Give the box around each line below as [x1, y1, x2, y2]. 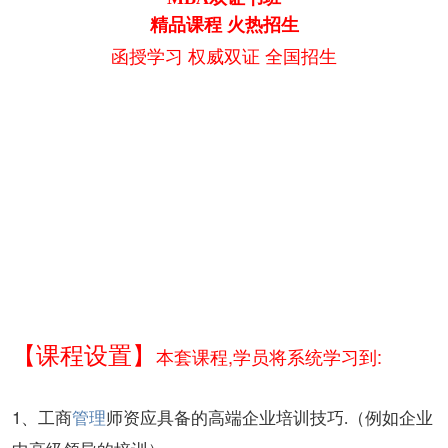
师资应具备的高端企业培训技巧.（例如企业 [106, 408, 433, 428]
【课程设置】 [12, 335, 156, 371]
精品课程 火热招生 [149, 14, 299, 35]
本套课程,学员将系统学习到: [156, 342, 382, 369]
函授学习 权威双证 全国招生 [111, 46, 337, 67]
